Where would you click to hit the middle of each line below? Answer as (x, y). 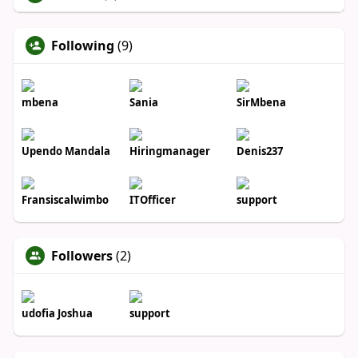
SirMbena (262, 103)
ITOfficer (152, 200)
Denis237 (260, 151)
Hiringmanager (169, 151)
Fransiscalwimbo (65, 200)
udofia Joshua (57, 313)
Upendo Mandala (66, 151)
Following (82, 46)
